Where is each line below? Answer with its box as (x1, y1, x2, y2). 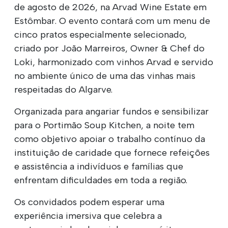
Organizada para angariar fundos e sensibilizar (14, 105, 209, 117)
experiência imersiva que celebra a (14, 210, 162, 221)
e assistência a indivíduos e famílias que (14, 160, 183, 172)
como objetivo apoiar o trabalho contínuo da (14, 133, 205, 145)
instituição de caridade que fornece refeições (14, 147, 210, 158)
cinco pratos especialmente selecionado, (14, 28, 187, 40)
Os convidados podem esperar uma (14, 196, 164, 208)
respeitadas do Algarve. (14, 83, 112, 95)
